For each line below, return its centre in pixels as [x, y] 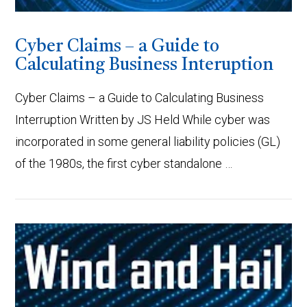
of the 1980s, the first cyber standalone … [124, 163]
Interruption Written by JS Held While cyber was [143, 119]
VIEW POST [153, 280]
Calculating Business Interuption [145, 66]
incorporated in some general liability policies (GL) [148, 141]
